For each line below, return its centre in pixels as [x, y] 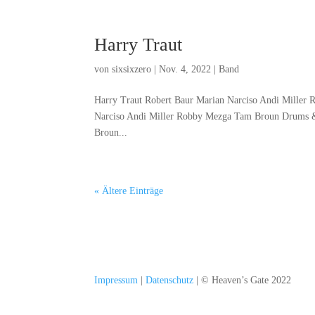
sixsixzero [132, 69]
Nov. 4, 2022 [185, 69]
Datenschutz [170, 280]
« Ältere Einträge [129, 191]
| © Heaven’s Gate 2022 [243, 280]
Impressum [116, 280]
